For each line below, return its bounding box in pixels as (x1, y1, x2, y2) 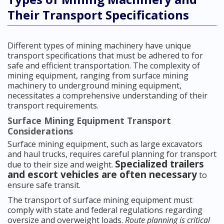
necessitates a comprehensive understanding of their (7, 90, 207, 101)
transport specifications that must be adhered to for (7, 50, 203, 61)
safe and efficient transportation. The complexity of (7, 60, 200, 71)
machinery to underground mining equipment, (7, 80, 181, 91)
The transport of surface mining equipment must (7, 194, 192, 206)
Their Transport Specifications (7, 6, 189, 23)
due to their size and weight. (7, 159, 115, 170)
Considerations (7, 125, 73, 137)
